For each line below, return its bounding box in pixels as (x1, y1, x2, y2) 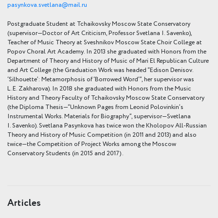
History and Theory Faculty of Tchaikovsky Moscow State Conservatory (7, 93, 204, 103)
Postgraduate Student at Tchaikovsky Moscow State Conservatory (7, 19, 190, 29)
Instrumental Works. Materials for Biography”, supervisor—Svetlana (7, 111, 191, 121)
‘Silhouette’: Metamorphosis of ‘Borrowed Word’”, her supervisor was (7, 74, 194, 84)
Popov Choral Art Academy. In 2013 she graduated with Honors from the (7, 47, 206, 56)
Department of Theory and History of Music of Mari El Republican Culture (7, 56, 209, 66)
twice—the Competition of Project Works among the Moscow (7, 139, 176, 149)
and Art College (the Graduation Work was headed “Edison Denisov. (7, 65, 193, 75)
